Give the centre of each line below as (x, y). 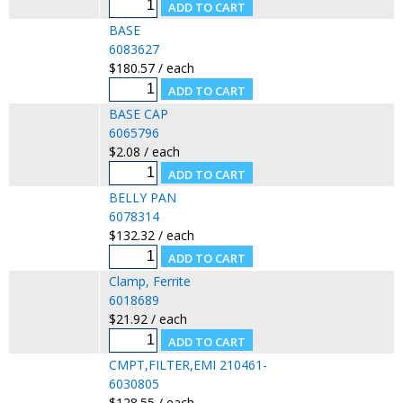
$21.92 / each (148, 318)
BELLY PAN (142, 197)
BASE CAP (138, 113)
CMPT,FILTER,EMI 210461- (188, 364)
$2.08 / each (144, 151)
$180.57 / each (151, 67)
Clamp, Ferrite (149, 281)
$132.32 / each (151, 235)
